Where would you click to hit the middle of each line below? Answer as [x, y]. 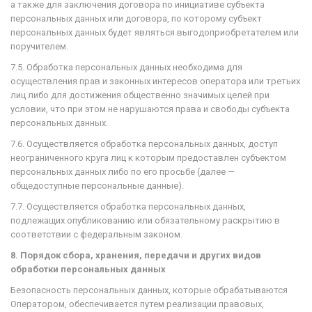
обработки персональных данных [88, 269]
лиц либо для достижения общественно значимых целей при [140, 95]
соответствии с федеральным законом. [96, 234]
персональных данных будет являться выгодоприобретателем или [155, 32]
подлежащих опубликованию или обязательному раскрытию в [145, 220]
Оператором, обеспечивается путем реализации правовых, [137, 304]
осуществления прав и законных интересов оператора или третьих [155, 81]
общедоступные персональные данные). [97, 186]
